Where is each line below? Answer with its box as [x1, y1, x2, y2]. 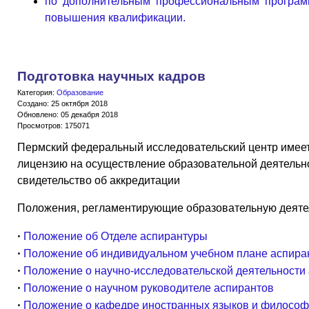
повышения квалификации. [45, 11, 186, 23]
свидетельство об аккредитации [17, 174, 180, 186]
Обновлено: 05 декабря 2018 [17, 110, 118, 119]
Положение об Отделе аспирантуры [23, 230, 208, 242]
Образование [57, 88, 103, 97]
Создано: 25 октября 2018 [17, 99, 108, 108]
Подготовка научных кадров [17, 68, 206, 83]
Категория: [17, 88, 57, 97]
